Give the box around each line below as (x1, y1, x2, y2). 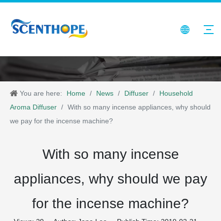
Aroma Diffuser (10, 103, 57, 111)
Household (159, 89, 193, 98)
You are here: (20, 89, 62, 98)
